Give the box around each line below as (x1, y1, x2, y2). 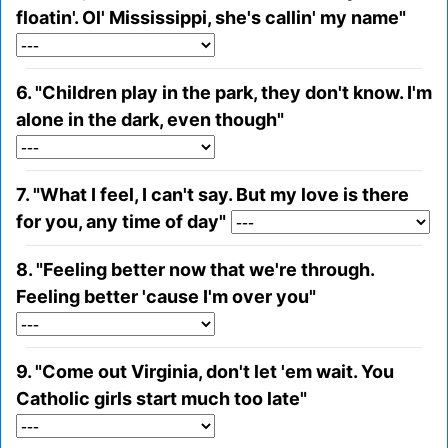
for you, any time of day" (16, 211, 226, 233)
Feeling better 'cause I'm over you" (16, 286, 316, 308)
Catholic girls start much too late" (16, 388, 307, 410)
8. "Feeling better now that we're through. (16, 259, 374, 281)
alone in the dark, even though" (16, 109, 284, 131)
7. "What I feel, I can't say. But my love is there (16, 184, 409, 206)
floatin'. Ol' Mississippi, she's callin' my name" (16, 7, 406, 29)
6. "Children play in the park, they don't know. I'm (16, 82, 432, 104)
